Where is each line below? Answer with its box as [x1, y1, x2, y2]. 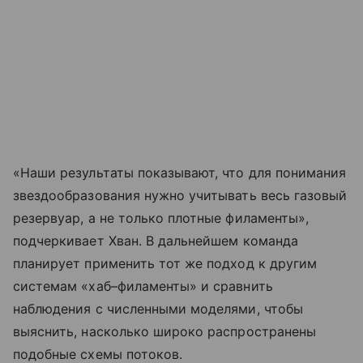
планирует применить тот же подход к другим [13, 254, 318, 271]
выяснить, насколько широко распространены [13, 322, 316, 340]
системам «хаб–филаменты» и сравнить [13, 277, 273, 294]
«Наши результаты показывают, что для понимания [13, 164, 347, 181]
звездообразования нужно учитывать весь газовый [13, 186, 348, 203]
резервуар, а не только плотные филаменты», [13, 209, 310, 226]
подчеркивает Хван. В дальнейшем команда [13, 232, 298, 249]
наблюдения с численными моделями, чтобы [13, 300, 303, 317]
